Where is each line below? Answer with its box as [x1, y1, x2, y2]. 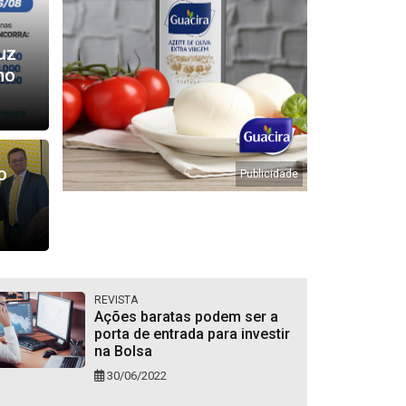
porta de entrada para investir [93, 325, 290, 343]
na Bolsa [93, 343, 152, 361]
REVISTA [93, 294, 138, 307]
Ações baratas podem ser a [93, 308, 278, 326]
